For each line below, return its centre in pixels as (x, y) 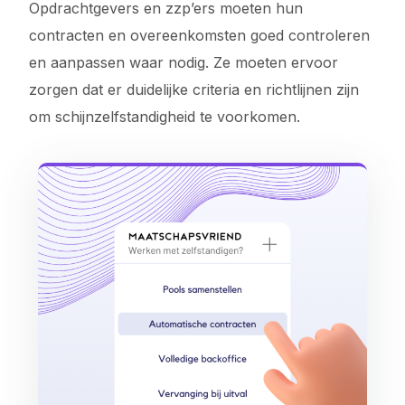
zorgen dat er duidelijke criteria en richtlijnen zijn (194, 89)
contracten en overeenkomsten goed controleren (200, 35)
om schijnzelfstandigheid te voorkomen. (165, 117)
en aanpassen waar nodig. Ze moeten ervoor (184, 62)
